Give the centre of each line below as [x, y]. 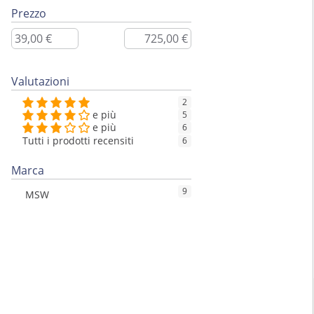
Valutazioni [40, 82]
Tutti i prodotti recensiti [78, 141]
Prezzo [29, 14]
